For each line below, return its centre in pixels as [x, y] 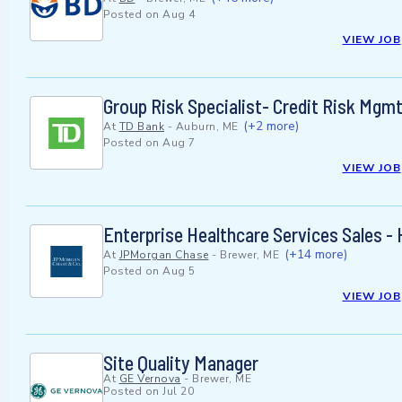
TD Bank [141, 127]
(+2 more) [271, 127]
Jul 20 [178, 392]
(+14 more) [315, 255]
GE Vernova [150, 379]
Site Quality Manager [181, 363]
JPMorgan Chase [164, 255]
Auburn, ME [207, 127]
